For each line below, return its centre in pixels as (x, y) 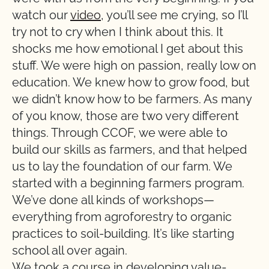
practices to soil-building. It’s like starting (123, 234)
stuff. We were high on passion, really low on (134, 65)
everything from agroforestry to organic (122, 217)
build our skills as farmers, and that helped (129, 150)
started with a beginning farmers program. (128, 183)
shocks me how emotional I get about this (128, 49)
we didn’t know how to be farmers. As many (132, 99)
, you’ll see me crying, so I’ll (174, 15)
